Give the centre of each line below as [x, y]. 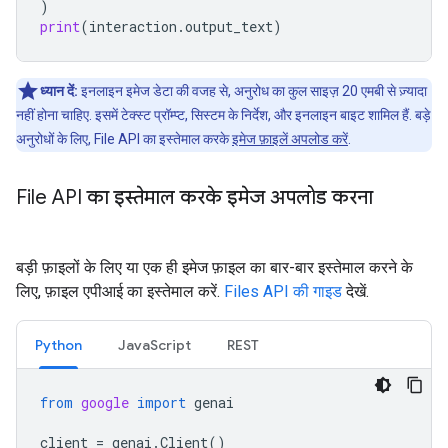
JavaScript [154, 345]
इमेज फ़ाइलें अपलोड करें [290, 139]
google [105, 402]
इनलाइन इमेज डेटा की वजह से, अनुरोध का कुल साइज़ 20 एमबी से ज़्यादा [252, 91]
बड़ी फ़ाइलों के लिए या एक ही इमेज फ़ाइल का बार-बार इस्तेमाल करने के [214, 267]
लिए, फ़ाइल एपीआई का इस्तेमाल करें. [120, 291]
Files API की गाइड [283, 291]
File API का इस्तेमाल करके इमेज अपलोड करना [194, 197]
